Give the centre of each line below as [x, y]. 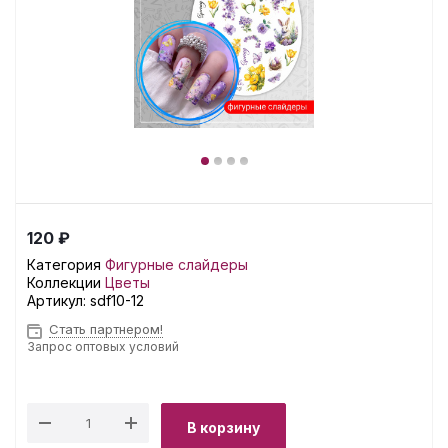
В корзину [223, 427]
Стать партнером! [106, 329]
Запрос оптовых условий [103, 346]
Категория [64, 264]
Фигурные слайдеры [176, 264]
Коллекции [64, 282]
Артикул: [58, 300]
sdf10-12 [117, 300]
